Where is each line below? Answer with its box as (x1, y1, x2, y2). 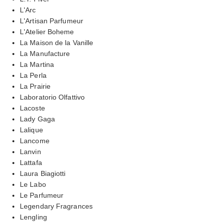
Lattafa (20, 158, 42, 166)
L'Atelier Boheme (20, 27, 74, 36)
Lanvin (20, 147, 41, 156)
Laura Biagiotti (20, 169, 66, 177)
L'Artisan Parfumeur (20, 16, 83, 25)
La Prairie (20, 82, 51, 90)
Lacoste (20, 104, 45, 112)
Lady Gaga (20, 114, 55, 123)
